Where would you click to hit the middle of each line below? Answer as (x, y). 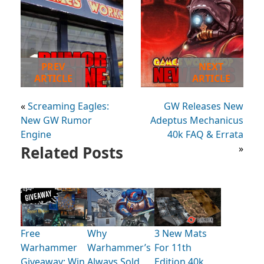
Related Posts (72, 153)
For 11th (173, 248)
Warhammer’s (119, 248)
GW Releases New (204, 106)
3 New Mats (180, 234)
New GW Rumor (56, 121)
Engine (36, 135)
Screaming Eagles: (68, 106)
